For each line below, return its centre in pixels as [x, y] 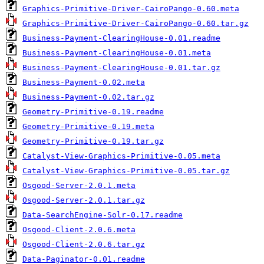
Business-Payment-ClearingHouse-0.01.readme [121, 38]
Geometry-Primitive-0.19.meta [88, 126]
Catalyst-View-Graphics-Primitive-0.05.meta [121, 156]
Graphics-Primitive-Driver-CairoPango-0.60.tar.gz [136, 23]
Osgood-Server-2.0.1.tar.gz [84, 200]
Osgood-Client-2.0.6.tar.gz [84, 244]
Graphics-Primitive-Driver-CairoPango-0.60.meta [131, 9]
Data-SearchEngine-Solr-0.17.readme [103, 215]
